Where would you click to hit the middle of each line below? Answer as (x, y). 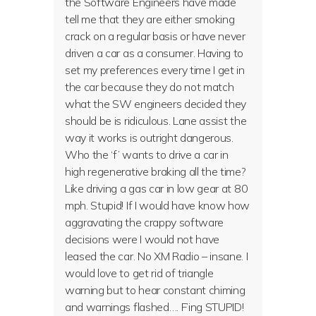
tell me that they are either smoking (150, 19)
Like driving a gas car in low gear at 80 (157, 188)
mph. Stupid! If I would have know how (158, 205)
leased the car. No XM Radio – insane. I (157, 256)
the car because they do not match (150, 87)
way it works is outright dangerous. (149, 138)
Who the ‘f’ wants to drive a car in (147, 154)
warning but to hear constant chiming (155, 290)
